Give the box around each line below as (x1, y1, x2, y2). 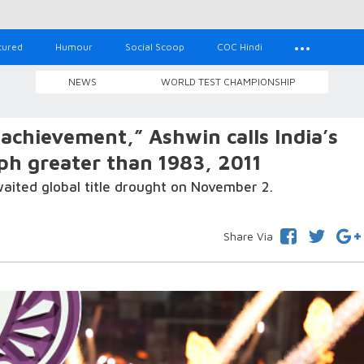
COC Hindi (217, 41, 262, 53)
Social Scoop (125, 41, 184, 53)
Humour (55, 41, 93, 53)
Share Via (223, 229, 273, 243)
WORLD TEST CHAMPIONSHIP (161, 76, 296, 88)
